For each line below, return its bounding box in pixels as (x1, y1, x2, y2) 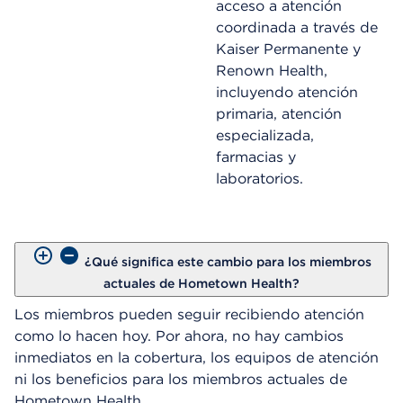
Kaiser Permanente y (215, 40, 361, 58)
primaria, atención (215, 105, 342, 122)
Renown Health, (215, 62, 327, 79)
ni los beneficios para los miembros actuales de (14, 371, 347, 388)
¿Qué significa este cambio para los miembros (84, 255, 372, 269)
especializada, (215, 127, 314, 144)
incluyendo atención (215, 84, 358, 101)
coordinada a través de (215, 19, 378, 36)
